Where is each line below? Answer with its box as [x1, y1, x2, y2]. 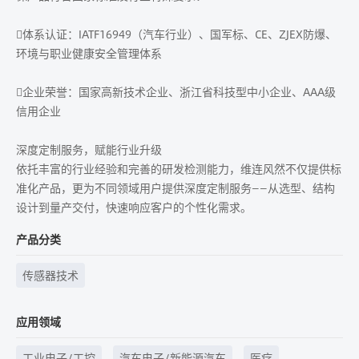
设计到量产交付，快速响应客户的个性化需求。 [16, 197, 252, 216]
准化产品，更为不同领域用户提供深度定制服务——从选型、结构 [16, 178, 335, 196]
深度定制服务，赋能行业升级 [16, 139, 162, 158]
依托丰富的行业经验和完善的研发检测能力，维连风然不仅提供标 [16, 159, 341, 177]
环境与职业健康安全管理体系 [16, 43, 162, 62]
